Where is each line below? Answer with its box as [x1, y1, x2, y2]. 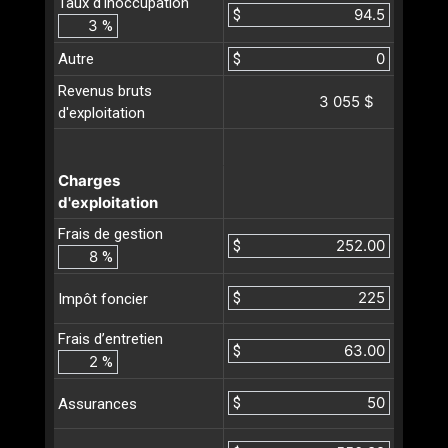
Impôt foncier [58, 289, 148, 308]
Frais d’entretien [58, 330, 163, 349]
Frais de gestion [58, 225, 163, 244]
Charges [58, 171, 120, 191]
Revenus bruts [58, 82, 152, 101]
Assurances [58, 394, 137, 413]
